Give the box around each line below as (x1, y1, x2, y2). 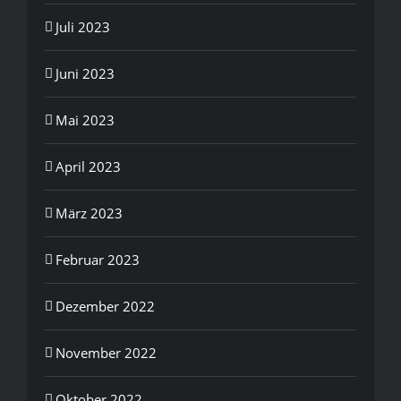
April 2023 (55, 157, 121, 175)
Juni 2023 (55, 64, 115, 82)
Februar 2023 (55, 250, 140, 269)
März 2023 (55, 203, 123, 222)
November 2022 (55, 343, 157, 362)
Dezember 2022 (55, 296, 155, 315)
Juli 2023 (55, 17, 110, 36)
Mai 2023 (55, 110, 115, 129)
